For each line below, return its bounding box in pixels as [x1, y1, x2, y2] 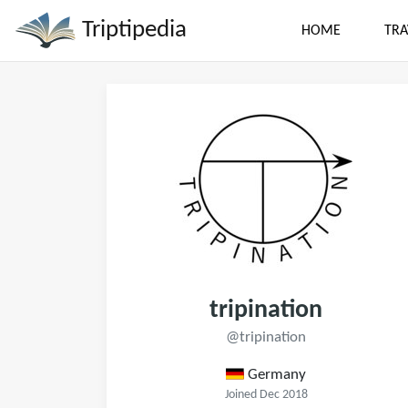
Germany [243, 367, 306, 382]
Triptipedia [76, 17, 187, 43]
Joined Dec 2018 [224, 389, 308, 401]
